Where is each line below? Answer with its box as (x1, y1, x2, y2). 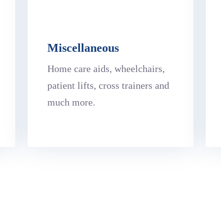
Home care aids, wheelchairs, (47, 63, 165, 74)
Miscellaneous (47, 41, 119, 54)
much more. (47, 96, 96, 108)
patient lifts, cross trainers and (47, 79, 170, 91)
